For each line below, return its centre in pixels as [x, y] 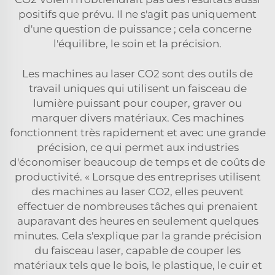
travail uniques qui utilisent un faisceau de [137, 88]
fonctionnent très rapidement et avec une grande [137, 132]
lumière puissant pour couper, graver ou [137, 103]
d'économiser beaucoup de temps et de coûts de [137, 162]
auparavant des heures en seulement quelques [137, 221]
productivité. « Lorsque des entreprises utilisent [137, 176]
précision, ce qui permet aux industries [137, 147]
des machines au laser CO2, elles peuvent [137, 191]
